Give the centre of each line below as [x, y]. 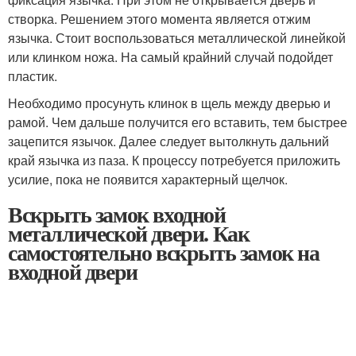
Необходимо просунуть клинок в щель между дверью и [169, 103]
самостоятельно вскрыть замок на [164, 252]
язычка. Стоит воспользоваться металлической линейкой [177, 38]
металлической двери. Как [129, 233]
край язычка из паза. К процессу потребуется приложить [174, 160]
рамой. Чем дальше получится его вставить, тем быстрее [178, 122]
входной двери [73, 271]
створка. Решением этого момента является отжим [159, 19]
